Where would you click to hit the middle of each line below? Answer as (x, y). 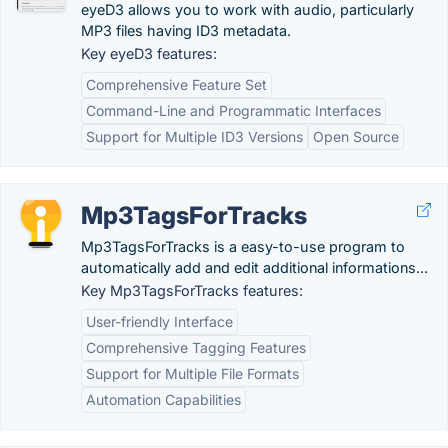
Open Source (356, 136)
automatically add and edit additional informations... (254, 267)
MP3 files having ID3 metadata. (186, 30)
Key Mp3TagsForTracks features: (192, 290)
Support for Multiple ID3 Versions (194, 136)
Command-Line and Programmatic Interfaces (233, 110)
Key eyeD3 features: (149, 53)
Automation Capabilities (163, 399)
